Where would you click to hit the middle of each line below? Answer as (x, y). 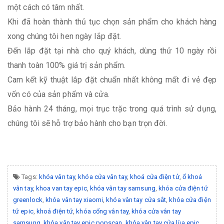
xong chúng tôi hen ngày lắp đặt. (64, 36)
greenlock (28, 199)
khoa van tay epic (61, 188)
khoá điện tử (55, 211)
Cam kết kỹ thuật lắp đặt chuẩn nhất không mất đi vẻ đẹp (112, 79)
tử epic (23, 211)
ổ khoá (192, 176)
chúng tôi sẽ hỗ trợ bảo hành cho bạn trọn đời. (87, 123)
